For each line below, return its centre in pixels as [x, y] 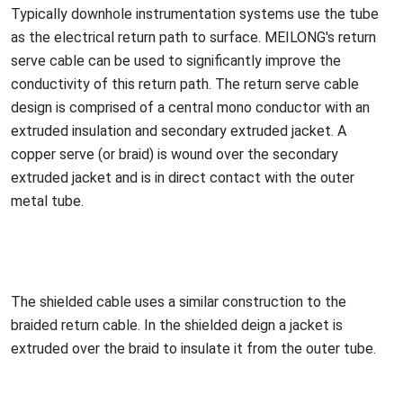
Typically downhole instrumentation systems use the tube [195, 13]
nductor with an [321, 107]
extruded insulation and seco [102, 130]
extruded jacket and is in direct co [118, 177]
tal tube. [57, 201]
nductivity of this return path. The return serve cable [193, 84]
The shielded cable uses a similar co [125, 301]
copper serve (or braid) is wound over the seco [157, 154]
